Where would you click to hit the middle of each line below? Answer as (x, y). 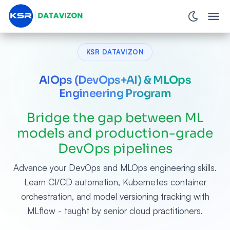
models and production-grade (115, 133)
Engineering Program (115, 93)
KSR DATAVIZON (115, 52)
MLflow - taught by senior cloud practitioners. (115, 211)
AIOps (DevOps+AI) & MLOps (115, 80)
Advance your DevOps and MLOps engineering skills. (115, 168)
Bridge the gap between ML (115, 118)
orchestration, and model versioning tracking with (115, 196)
